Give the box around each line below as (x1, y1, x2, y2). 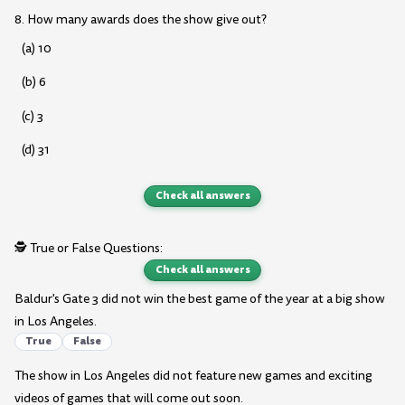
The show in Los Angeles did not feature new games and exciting (14, 366, 372, 384)
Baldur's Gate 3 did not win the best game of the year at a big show (14, 289, 385, 307)
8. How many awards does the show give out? (14, 10, 267, 28)
